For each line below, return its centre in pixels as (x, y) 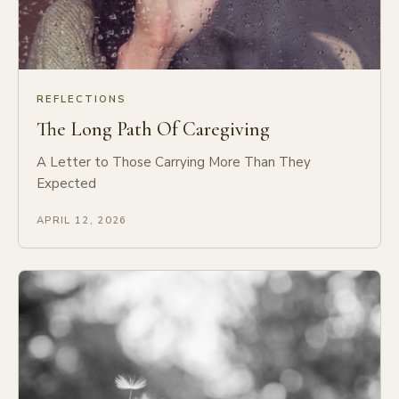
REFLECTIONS (81, 100)
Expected (66, 184)
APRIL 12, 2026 (82, 221)
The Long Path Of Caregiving (153, 130)
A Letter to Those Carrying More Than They (174, 163)
